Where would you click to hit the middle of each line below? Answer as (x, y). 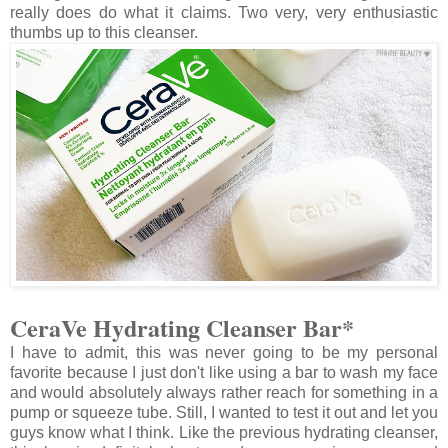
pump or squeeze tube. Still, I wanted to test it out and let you (224, 412)
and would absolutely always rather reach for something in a (224, 392)
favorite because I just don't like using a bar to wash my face (224, 372)
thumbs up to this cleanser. (104, 32)
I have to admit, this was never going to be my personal (224, 352)
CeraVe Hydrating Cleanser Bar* (182, 327)
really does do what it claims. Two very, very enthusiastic (224, 12)
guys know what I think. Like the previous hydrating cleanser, (224, 432)
